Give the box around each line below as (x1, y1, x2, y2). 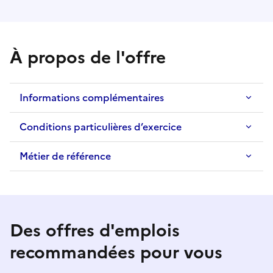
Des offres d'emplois (10, 218, 180, 244)
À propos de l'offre (10, 44, 166, 71)
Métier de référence (19, 149, 111, 164)
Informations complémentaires (19, 90, 164, 105)
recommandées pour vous (10, 239, 222, 266)
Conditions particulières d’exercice (19, 119, 182, 135)
